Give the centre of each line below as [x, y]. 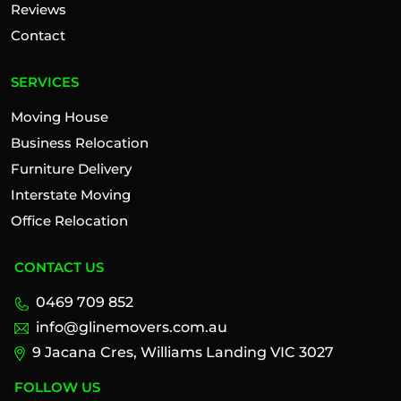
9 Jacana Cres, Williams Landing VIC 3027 [183, 353]
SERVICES [45, 82]
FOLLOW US [57, 388]
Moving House [60, 117]
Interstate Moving [71, 195]
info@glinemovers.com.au [132, 328]
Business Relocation [80, 143]
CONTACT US [59, 268]
